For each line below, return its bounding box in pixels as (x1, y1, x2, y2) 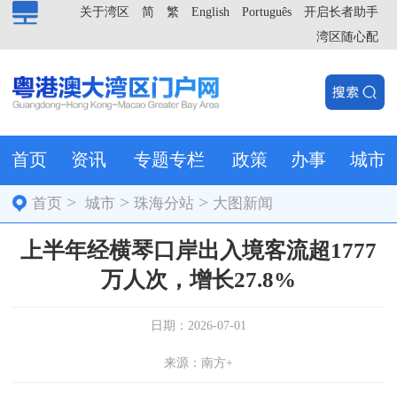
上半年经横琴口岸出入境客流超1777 (20, 237, 377, 262)
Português (242, 5, 292, 19)
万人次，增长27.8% (101, 267, 296, 292)
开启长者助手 (304, 5, 378, 19)
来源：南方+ (164, 355, 233, 370)
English (191, 5, 230, 19)
